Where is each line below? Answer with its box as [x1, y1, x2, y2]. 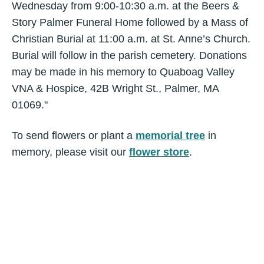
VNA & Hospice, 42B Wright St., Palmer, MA [12, 82, 219, 95]
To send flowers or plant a [12, 130, 136, 142]
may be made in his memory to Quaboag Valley [12, 66, 235, 78]
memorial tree [136, 130, 205, 142]
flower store [129, 146, 189, 159]
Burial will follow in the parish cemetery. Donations [12, 49, 247, 62]
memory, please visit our [12, 146, 129, 159]
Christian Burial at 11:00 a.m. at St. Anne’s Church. [12, 33, 250, 45]
